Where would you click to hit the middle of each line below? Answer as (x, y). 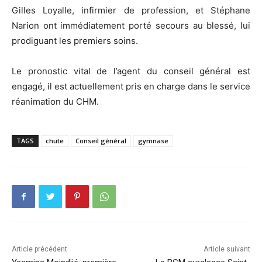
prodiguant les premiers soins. (75, 41)
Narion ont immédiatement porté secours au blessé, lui (131, 26)
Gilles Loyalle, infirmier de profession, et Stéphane (131, 11)
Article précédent (39, 249)
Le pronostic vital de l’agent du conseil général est (131, 71)
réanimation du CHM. (55, 102)
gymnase (153, 141)
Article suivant (227, 249)
